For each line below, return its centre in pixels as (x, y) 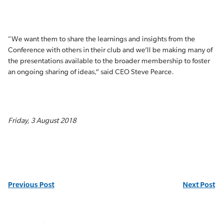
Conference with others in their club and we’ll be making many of (110, 50)
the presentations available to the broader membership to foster (109, 61)
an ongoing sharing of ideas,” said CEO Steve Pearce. (91, 72)
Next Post (199, 184)
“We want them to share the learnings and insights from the (102, 39)
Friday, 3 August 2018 (42, 120)
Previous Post (31, 184)
